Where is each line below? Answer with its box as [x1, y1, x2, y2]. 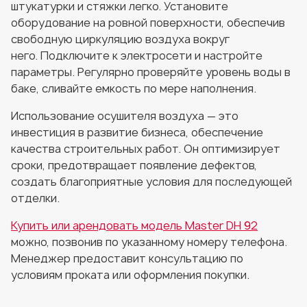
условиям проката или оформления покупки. [11, 267, 252, 282]
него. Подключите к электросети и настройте [11, 48, 262, 63]
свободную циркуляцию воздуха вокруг [11, 32, 230, 47]
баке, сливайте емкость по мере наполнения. [11, 81, 259, 96]
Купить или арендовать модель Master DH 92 [11, 218, 258, 233]
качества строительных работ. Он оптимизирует [11, 141, 280, 156]
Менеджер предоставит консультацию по [11, 251, 243, 266]
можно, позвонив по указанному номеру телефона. [11, 234, 287, 249]
